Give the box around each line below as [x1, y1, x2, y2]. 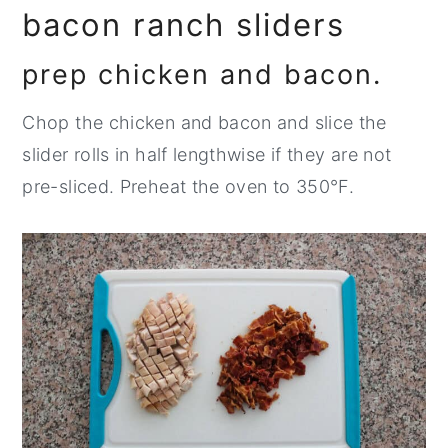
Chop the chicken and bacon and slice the [22, 112, 387, 134]
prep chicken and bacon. [22, 58, 383, 92]
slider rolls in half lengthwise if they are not [22, 144, 392, 166]
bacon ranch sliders [22, 6, 346, 44]
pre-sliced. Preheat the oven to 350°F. [22, 176, 355, 198]
